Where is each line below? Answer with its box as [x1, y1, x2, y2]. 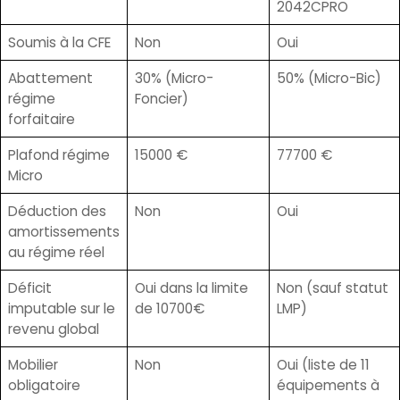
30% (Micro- [135, 69, 213, 88]
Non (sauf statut [277, 279, 388, 298]
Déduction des [8, 202, 106, 221]
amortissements [8, 222, 120, 242]
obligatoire [8, 376, 80, 396]
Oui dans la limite [135, 279, 248, 298]
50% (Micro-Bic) [277, 69, 381, 88]
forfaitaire [8, 110, 75, 129]
